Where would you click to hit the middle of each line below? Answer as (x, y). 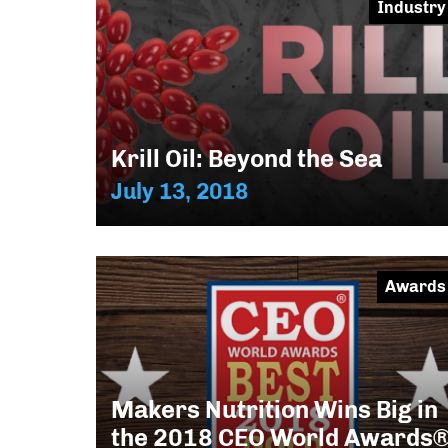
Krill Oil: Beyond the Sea (246, 158)
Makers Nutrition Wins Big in (274, 409)
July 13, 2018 (179, 191)
